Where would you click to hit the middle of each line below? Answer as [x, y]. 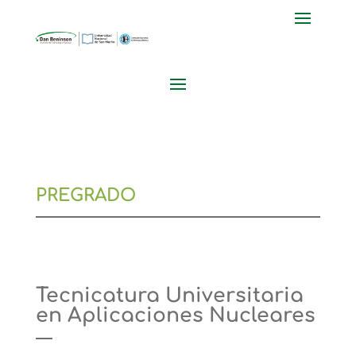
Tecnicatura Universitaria [169, 295]
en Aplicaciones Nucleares [175, 315]
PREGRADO [85, 195]
